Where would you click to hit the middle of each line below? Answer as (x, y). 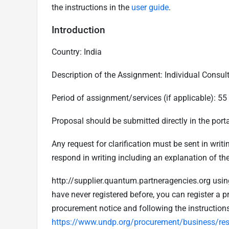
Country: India (77, 52)
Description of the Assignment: (108, 75)
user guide (150, 7)
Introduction (78, 30)
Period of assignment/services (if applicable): (135, 98)
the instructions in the (91, 7)
